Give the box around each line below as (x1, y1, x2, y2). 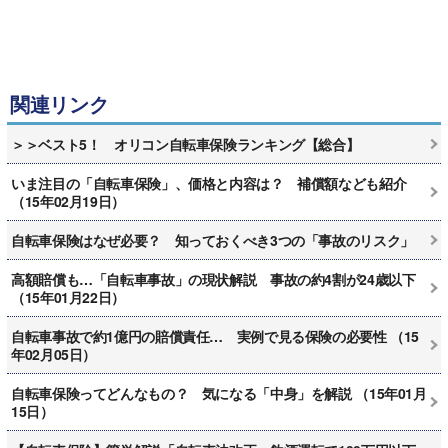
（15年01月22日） (11, 286, 125, 307)
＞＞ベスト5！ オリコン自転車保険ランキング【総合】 (11, 133, 360, 154)
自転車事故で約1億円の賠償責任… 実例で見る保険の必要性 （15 (11, 325, 419, 346)
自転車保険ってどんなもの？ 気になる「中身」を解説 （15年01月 (11, 382, 427, 403)
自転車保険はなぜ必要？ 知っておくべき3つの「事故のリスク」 (11, 229, 414, 250)
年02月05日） (11, 343, 96, 364)
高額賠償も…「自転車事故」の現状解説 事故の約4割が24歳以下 (11, 268, 416, 289)
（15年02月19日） (11, 190, 125, 211)
